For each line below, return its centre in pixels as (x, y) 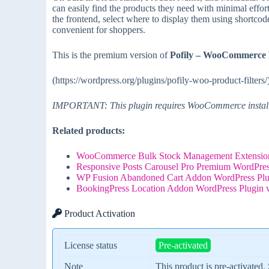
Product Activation (99, 214)
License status (91, 245)
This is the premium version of (111, 55)
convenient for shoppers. (99, 30)
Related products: (89, 131)
